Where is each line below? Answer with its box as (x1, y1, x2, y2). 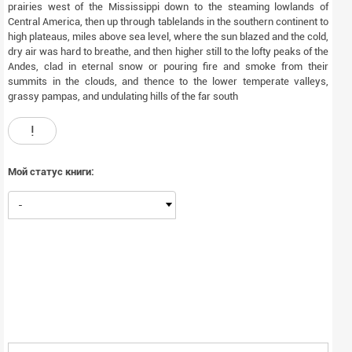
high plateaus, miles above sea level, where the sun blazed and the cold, (8, 31, 328, 42)
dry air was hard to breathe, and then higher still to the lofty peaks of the (8, 46, 328, 57)
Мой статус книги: (8, 166, 94, 178)
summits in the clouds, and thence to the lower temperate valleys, (8, 75, 328, 87)
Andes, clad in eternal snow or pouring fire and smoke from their (8, 60, 328, 72)
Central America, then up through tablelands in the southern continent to (8, 16, 328, 27)
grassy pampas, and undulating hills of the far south (8, 90, 238, 102)
